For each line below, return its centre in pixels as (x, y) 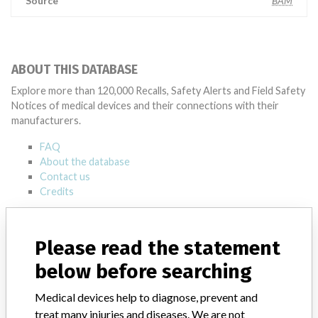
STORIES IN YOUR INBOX (79, 229)
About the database (85, 161)
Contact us (65, 176)
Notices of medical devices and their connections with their (145, 105)
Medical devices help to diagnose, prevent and (146, 297)
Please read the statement (158, 248)
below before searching (143, 271)
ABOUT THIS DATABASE (75, 70)
